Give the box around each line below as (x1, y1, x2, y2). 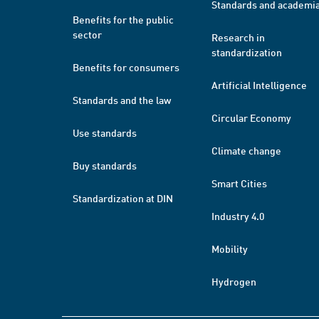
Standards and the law (73, 93, 171, 106)
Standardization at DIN (73, 192, 173, 204)
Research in (211, 31, 265, 43)
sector (73, 28, 102, 41)
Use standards (73, 126, 137, 139)
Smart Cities (211, 177, 267, 189)
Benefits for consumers (73, 61, 179, 73)
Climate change (211, 144, 281, 157)
